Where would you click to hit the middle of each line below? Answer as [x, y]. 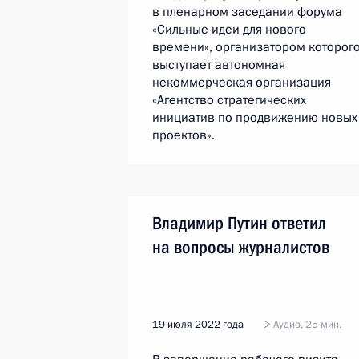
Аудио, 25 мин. [306, 325]
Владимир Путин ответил [239, 223]
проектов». [184, 135]
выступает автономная [219, 65]
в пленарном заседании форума [247, 12]
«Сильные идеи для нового [229, 30]
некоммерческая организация [242, 83]
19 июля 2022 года [198, 325]
